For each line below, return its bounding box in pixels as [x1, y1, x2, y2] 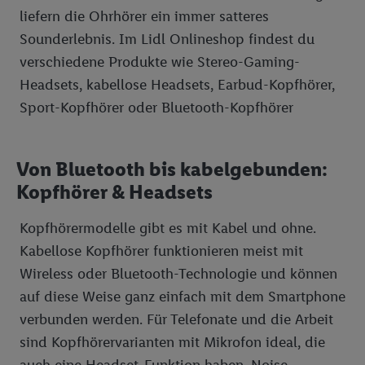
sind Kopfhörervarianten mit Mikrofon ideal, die [20, 333, 325, 351]
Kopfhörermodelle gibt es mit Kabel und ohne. [20, 219, 316, 237]
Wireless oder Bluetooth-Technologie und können [20, 265, 337, 283]
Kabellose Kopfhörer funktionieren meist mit [20, 242, 303, 260]
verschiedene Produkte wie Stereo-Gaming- [20, 53, 300, 71]
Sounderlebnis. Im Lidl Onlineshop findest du [20, 30, 314, 48]
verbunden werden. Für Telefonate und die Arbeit [20, 310, 333, 328]
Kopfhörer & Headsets [16, 180, 213, 204]
